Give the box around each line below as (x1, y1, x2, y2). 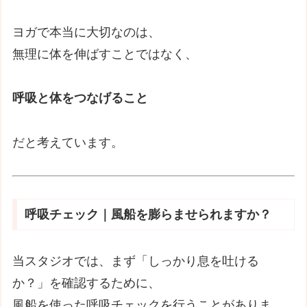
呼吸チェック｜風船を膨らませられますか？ (25, 208, 272, 222)
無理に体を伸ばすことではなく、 (12, 47, 198, 61)
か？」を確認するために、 (12, 276, 161, 291)
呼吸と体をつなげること (12, 91, 149, 106)
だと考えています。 (12, 135, 124, 149)
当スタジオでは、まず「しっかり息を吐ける (12, 254, 260, 269)
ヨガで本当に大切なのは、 (12, 25, 161, 39)
